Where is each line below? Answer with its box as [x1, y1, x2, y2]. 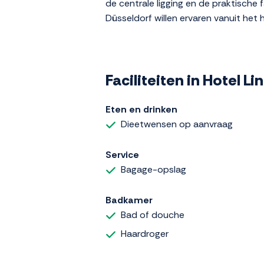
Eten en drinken [105, 103, 177, 116]
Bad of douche [121, 209, 184, 222]
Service [105, 148, 139, 161]
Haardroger [121, 227, 169, 240]
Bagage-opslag [121, 163, 186, 176]
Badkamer [105, 194, 153, 207]
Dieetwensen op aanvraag [121, 118, 233, 131]
